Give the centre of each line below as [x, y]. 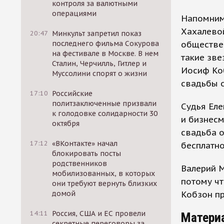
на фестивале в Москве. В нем [105, 53]
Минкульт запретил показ [97, 33]
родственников [80, 163]
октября [66, 123]
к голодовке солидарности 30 [105, 113]
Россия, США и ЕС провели [99, 213]
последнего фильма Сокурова [106, 43]
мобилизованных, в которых [104, 173]
